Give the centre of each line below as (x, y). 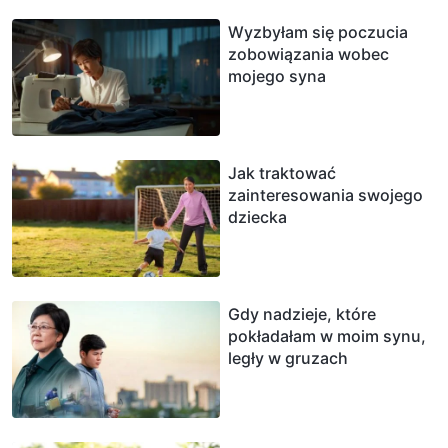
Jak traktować (282, 172)
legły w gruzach (288, 357)
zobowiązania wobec (308, 53)
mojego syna (277, 75)
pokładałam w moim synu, (327, 335)
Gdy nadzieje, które (302, 313)
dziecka (257, 216)
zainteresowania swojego (325, 194)
